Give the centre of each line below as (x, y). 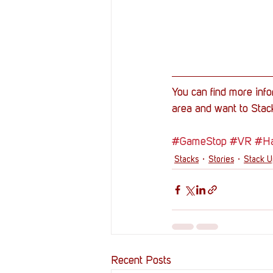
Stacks (186, 159)
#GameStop (199, 142)
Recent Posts (141, 261)
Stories (221, 159)
